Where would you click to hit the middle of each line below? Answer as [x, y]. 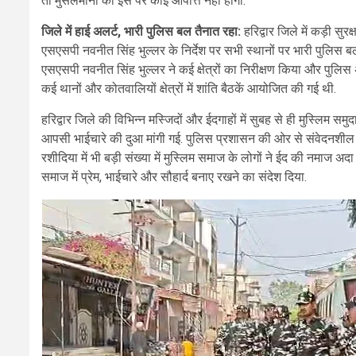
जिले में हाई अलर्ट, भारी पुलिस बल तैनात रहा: [143, 32]
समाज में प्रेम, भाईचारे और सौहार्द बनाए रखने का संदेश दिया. [174, 177]
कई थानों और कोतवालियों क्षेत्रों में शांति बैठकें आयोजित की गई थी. [189, 89]
